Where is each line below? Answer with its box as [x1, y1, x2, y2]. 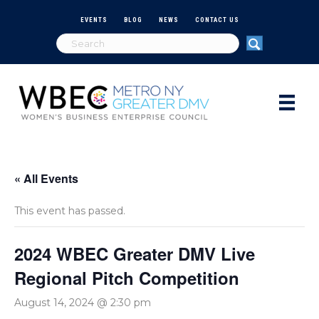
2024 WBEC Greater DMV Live [14, 241, 255, 266]
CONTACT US [194, 16, 239, 23]
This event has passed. [14, 204, 125, 217]
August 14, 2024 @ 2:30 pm [14, 296, 151, 309]
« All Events [14, 169, 78, 187]
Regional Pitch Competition [14, 265, 239, 290]
